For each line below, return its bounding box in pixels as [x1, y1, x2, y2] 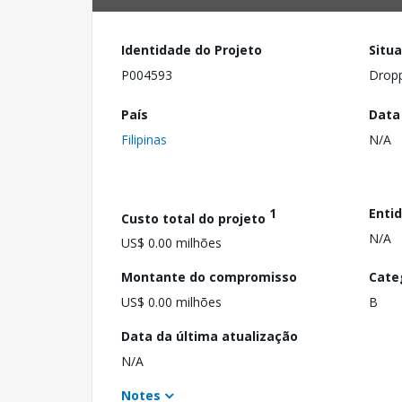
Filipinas [121, 130, 167, 148]
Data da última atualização [121, 328, 298, 345]
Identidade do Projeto [121, 41, 262, 58]
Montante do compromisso [121, 268, 297, 286]
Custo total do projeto [121, 209, 269, 227]
